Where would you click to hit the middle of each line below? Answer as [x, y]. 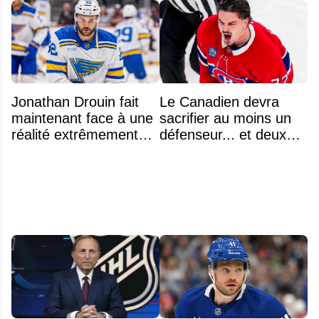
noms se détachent [220, 151]
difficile [33, 151]
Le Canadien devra [219, 102]
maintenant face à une [82, 119]
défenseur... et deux [223, 135]
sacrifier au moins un [225, 119]
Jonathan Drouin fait [75, 102]
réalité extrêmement [75, 135]
